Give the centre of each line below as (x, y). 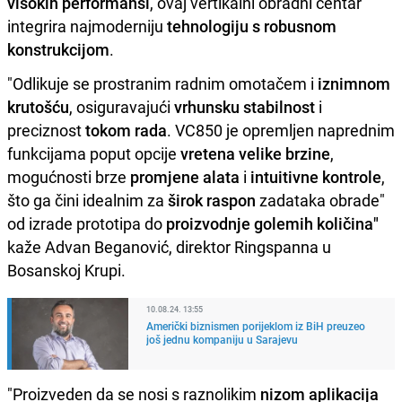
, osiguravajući (122, 106)
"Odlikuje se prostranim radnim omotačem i (162, 83)
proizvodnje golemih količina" (272, 223)
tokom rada (126, 130)
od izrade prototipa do (87, 223)
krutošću (38, 106)
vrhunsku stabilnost (245, 106)
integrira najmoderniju (87, 26)
